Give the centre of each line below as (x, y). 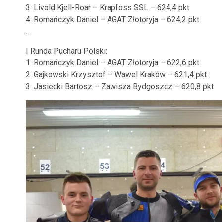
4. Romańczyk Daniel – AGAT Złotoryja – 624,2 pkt (112, 20)
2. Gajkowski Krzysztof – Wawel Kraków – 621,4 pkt (116, 75)
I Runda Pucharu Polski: (66, 51)
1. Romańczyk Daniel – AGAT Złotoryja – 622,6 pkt (112, 63)
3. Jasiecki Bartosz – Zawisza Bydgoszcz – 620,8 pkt (120, 86)
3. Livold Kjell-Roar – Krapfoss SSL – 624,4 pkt (108, 8)
